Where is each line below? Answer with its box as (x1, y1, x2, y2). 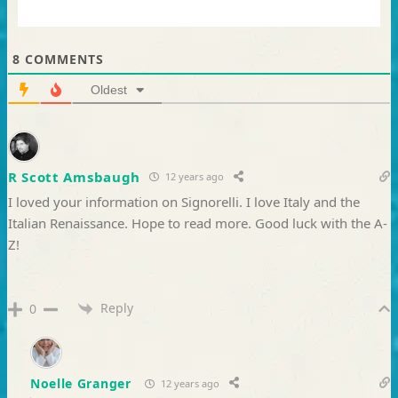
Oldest (90, 82, 127, 97)
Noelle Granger (29, 374, 131, 392)
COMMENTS (20, 50, 104, 68)
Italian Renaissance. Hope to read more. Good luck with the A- (7, 213, 387, 232)
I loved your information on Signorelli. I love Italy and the (7, 192, 360, 211)
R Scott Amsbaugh (7, 167, 141, 186)
